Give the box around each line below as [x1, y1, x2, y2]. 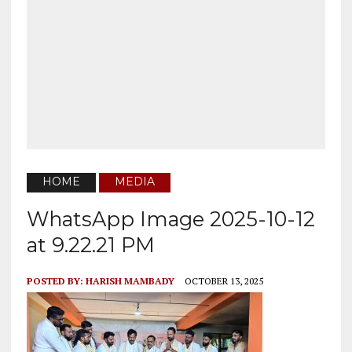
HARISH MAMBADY [85, 275, 174, 288]
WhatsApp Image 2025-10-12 [26, 207, 315, 232]
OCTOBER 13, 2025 [184, 275, 263, 288]
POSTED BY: [26, 275, 86, 288]
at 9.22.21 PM [26, 233, 155, 258]
